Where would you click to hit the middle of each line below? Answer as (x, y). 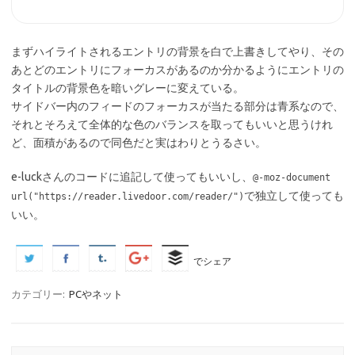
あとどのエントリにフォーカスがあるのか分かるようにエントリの (177, 70)
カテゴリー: (39, 294)
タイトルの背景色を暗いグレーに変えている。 (128, 88)
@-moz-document (292, 177)
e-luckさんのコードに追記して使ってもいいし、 (132, 177)
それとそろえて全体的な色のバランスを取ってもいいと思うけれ (172, 124)
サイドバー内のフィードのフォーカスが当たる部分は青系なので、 (177, 106)
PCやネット (96, 294)
